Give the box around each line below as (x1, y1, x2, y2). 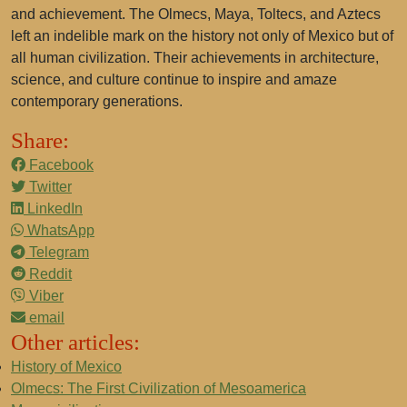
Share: (11, 128, 69, 153)
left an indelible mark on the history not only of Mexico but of (11, 28, 393, 44)
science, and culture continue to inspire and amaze (11, 72, 337, 87)
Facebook (25, 157, 94, 173)
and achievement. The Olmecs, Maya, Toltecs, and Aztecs (11, 6, 381, 22)
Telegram (25, 244, 89, 260)
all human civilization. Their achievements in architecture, (11, 50, 379, 65)
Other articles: (11, 330, 140, 354)
